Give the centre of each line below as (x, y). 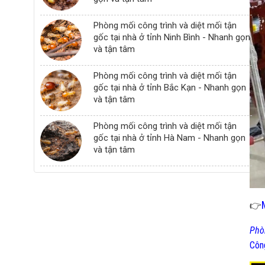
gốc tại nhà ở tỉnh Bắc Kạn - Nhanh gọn (170, 87)
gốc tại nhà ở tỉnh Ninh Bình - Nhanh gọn (172, 37)
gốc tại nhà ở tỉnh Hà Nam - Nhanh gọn (169, 138)
